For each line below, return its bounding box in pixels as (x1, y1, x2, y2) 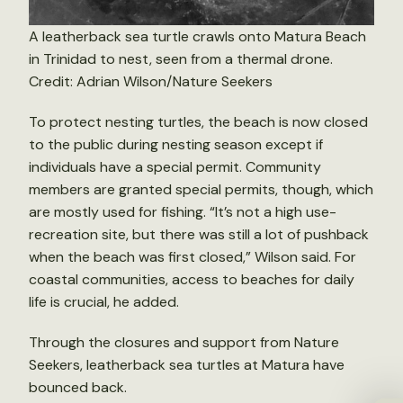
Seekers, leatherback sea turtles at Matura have (29, 354, 345, 374)
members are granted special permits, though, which (29, 179, 373, 199)
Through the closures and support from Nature (29, 332, 339, 352)
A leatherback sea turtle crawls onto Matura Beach (29, 26, 366, 46)
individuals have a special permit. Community (29, 157, 321, 176)
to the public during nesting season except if (29, 134, 323, 154)
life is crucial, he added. (29, 291, 179, 311)
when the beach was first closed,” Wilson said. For (29, 246, 356, 266)
